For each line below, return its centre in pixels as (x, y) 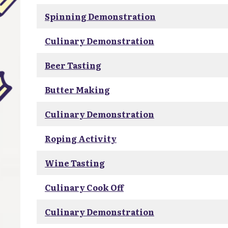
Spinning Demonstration (100, 16)
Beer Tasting (73, 65)
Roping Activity (81, 138)
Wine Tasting (75, 163)
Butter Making (77, 90)
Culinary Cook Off (84, 187)
